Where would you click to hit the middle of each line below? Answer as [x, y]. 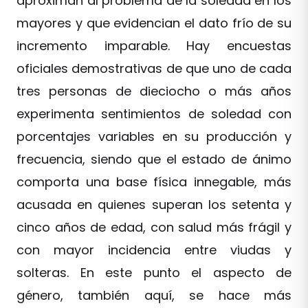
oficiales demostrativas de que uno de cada [154, 68]
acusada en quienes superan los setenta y [154, 205]
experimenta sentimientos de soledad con [154, 114]
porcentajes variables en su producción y [154, 136]
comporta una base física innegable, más [154, 182]
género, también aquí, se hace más [154, 295]
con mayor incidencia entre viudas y [154, 250]
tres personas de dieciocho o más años [154, 91]
